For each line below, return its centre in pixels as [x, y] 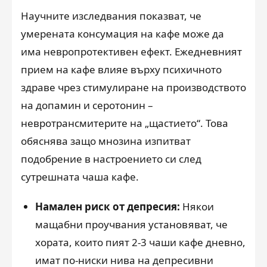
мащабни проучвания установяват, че [131, 224]
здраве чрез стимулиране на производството [133, 87]
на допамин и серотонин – [87, 105]
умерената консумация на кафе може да [122, 34]
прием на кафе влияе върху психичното [121, 69]
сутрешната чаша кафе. [80, 177]
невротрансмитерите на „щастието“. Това [125, 123]
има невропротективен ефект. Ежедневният [131, 52]
